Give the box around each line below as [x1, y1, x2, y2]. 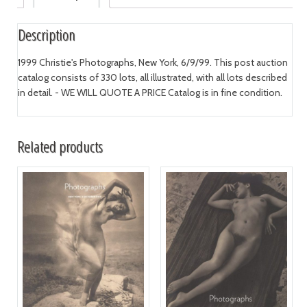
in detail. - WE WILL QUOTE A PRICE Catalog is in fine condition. [17, 86, 282, 99]
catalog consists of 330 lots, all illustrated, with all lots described [17, 71, 287, 84]
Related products [16, 135, 103, 157]
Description [17, 24, 75, 46]
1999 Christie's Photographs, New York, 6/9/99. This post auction [17, 56, 288, 69]
